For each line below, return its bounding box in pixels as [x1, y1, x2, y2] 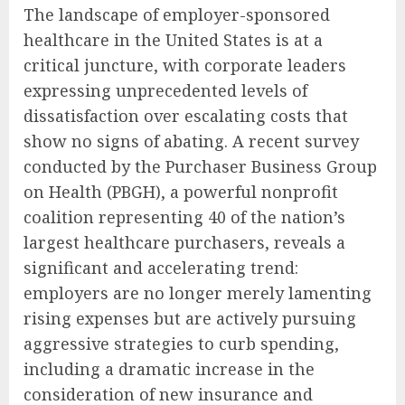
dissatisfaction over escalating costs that [24, 105, 348, 127]
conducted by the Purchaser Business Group [24, 155, 377, 178]
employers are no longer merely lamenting [24, 282, 372, 305]
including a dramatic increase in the [24, 358, 315, 381]
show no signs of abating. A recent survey [24, 130, 359, 153]
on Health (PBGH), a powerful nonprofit [24, 181, 338, 203]
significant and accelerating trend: [24, 257, 298, 279]
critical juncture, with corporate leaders [24, 54, 346, 77]
